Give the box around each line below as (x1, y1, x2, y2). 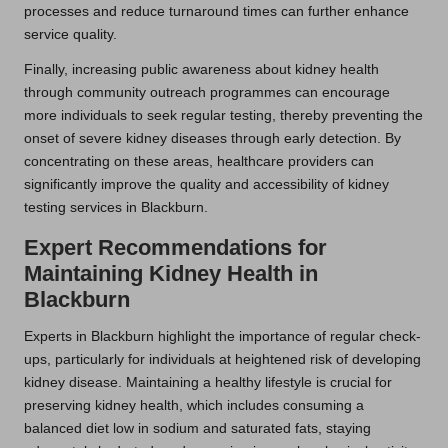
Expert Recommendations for (24, 234, 327, 260)
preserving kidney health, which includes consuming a (24, 397, 364, 413)
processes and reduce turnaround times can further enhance (24, 3, 409, 19)
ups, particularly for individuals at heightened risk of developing (24, 351, 421, 367)
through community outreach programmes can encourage (24, 84, 390, 100)
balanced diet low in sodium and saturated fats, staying (24, 420, 371, 436)
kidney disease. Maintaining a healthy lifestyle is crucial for (24, 374, 392, 390)
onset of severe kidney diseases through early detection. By (24, 130, 401, 146)
